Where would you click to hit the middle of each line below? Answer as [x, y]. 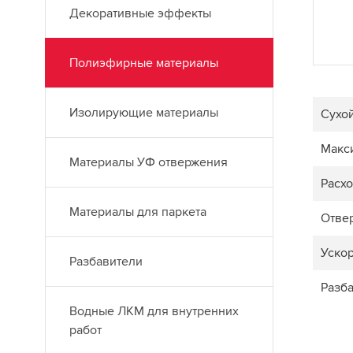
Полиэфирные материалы [144, 63]
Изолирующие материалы [144, 113]
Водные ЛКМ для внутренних [154, 311]
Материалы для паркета [138, 212]
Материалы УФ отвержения [149, 162]
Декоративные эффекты [140, 13]
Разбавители [106, 262]
